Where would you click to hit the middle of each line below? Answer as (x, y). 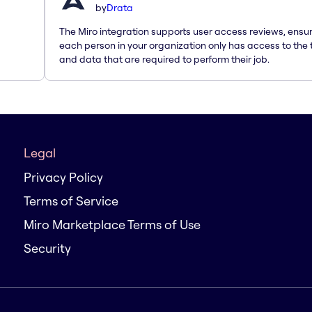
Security (47, 248)
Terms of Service (71, 201)
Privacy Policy (63, 177)
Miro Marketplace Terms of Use (112, 225)
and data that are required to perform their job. (164, 59)
